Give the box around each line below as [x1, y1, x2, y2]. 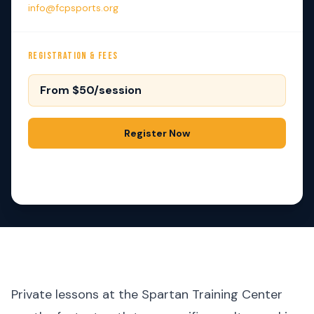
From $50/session [40, 83, 142, 97]
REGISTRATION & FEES [28, 50, 118, 62]
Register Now [124, 127, 190, 139]
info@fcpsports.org [28, 1, 118, 14]
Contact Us [130, 165, 184, 177]
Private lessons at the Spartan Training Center [11, 286, 282, 303]
